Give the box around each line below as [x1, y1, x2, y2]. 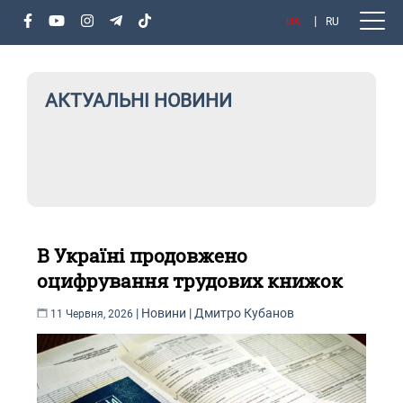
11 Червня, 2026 [50, 308, 137, 320]
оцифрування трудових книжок [37, 268, 344, 293]
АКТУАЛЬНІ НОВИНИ [45, 90, 232, 112]
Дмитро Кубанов [194, 306, 295, 320]
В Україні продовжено [37, 243, 248, 268]
